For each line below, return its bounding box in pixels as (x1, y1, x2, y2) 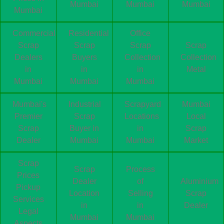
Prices (17, 171, 39, 180)
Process (125, 165, 155, 174)
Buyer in (69, 124, 99, 133)
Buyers (71, 53, 97, 62)
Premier (14, 112, 42, 121)
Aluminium (180, 177, 218, 186)
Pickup (16, 183, 40, 192)
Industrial (68, 100, 101, 109)
